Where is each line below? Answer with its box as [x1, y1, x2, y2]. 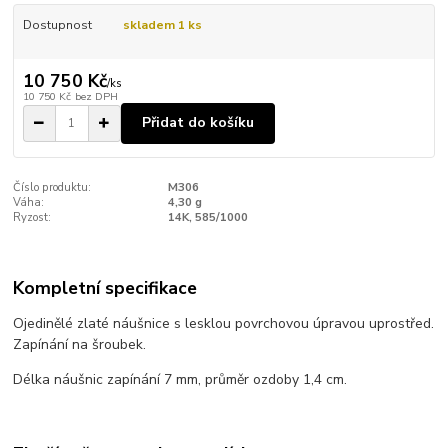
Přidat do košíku [142, 113, 254, 133]
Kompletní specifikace [13, 276, 198, 301]
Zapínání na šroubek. [13, 335, 147, 355]
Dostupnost [22, 16, 92, 33]
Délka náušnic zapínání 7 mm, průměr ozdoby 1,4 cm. [13, 370, 352, 390]
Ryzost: [13, 209, 52, 225]
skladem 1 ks [122, 16, 202, 33]
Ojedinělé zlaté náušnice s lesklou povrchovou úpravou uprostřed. [13, 314, 435, 334]
